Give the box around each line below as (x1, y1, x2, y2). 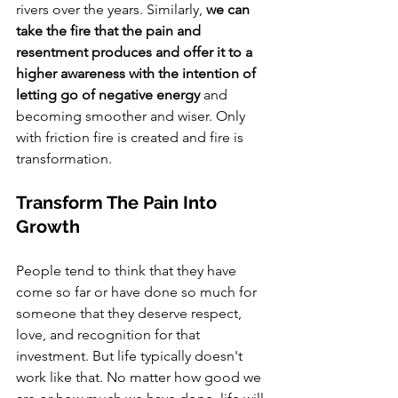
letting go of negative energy (16, 86, 203, 104)
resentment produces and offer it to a (16, 44, 256, 61)
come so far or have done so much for (16, 283, 260, 301)
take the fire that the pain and (16, 22, 204, 40)
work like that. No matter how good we (16, 369, 265, 386)
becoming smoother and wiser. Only (16, 107, 249, 125)
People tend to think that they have (16, 262, 240, 280)
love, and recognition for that (16, 326, 203, 344)
